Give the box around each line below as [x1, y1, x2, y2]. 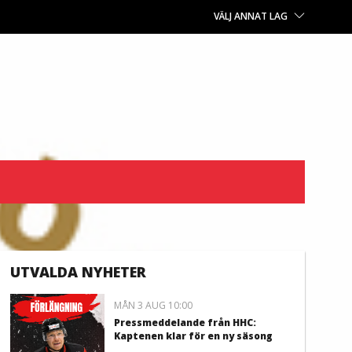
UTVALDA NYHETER [10, 262, 147, 282]
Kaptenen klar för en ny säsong [114, 329, 273, 343]
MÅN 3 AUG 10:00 [114, 299, 193, 313]
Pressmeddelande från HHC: [114, 316, 257, 330]
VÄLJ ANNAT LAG [214, 9, 288, 23]
